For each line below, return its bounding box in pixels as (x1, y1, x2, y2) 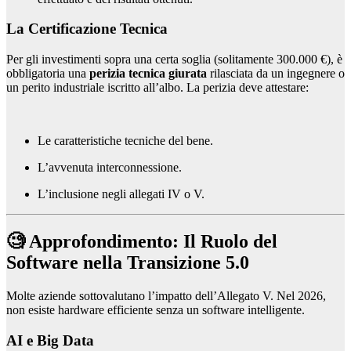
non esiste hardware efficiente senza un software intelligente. (6, 302, 305, 317)
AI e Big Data (6, 331, 94, 349)
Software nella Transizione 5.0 (6, 251, 249, 273)
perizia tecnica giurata (89, 67, 207, 81)
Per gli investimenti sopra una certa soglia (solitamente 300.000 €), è (6, 52, 342, 67)
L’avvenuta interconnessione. (38, 161, 182, 175)
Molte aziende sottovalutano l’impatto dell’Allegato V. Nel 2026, (6, 288, 326, 302)
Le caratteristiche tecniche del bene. (38, 134, 213, 148)
